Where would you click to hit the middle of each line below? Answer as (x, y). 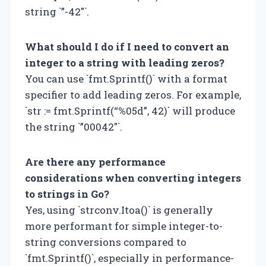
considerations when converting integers (133, 178)
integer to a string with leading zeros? (125, 62)
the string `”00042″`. (74, 126)
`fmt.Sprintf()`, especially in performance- (129, 258)
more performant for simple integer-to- (124, 226)
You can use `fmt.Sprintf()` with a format (126, 78)
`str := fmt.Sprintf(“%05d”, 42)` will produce (130, 110)
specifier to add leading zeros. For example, (133, 94)
